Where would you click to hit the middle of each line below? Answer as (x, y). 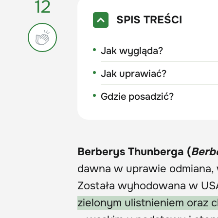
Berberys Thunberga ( (134, 152)
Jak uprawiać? (134, 73)
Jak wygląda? (132, 51)
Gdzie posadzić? (137, 96)
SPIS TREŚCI (149, 20)
